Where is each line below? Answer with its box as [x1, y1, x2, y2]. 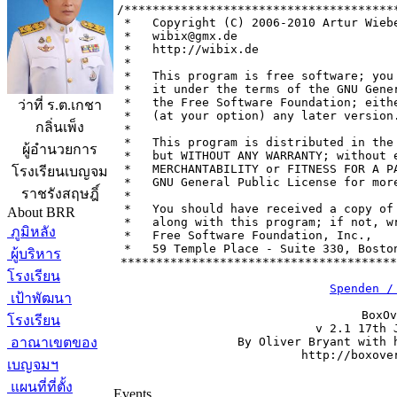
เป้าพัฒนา [7, 291, 72, 306]
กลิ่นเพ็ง [35, 120, 85, 136]
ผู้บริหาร [7, 246, 61, 261]
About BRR [7, 205, 75, 220]
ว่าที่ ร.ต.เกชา [18, 97, 103, 113]
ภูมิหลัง [7, 224, 56, 239]
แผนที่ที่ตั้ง [7, 379, 73, 394]
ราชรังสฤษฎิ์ [21, 186, 99, 202]
